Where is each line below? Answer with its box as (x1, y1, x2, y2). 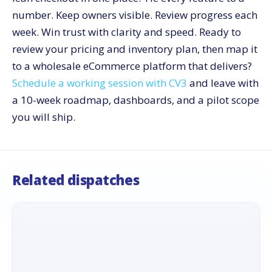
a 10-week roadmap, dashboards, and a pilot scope (12, 93, 259, 107)
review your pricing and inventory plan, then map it (12, 42, 257, 56)
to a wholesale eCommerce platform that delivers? (12, 59, 252, 73)
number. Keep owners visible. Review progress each (12, 8, 257, 22)
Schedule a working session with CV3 (12, 76, 187, 90)
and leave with (187, 76, 259, 90)
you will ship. (12, 110, 75, 124)
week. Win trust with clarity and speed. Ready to (12, 25, 241, 39)
